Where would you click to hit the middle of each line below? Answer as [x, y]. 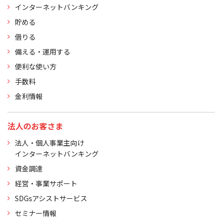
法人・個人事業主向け [50, 143]
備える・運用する [43, 52]
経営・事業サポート [46, 183]
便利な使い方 [36, 66]
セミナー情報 [36, 213]
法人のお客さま [35, 126]
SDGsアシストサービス [51, 198]
